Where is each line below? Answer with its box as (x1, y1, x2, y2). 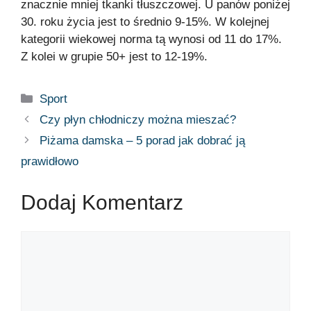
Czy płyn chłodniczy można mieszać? (40, 113, 237, 127)
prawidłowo (21, 155, 78, 169)
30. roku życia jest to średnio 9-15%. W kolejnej (21, 15, 269, 29)
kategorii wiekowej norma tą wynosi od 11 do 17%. (21, 33, 282, 47)
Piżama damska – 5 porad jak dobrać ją (40, 134, 246, 148)
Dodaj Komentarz (21, 190, 183, 214)
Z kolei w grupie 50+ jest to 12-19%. (21, 50, 208, 64)
